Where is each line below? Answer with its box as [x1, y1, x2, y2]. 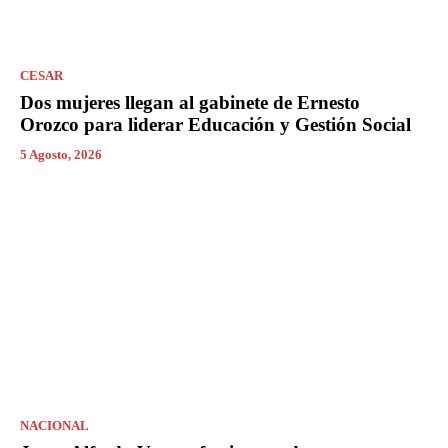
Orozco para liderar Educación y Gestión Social [20, 114, 411, 136]
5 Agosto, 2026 [20, 147, 102, 163]
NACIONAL [20, 418, 89, 434]
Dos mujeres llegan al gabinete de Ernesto [20, 92, 360, 114]
